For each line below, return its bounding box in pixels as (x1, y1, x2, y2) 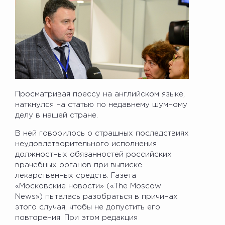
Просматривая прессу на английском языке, (15, 90, 185, 97)
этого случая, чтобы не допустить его (15, 203, 160, 210)
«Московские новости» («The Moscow (15, 182, 161, 189)
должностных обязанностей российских (15, 151, 172, 158)
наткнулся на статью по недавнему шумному (15, 101, 187, 108)
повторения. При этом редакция (15, 214, 138, 221)
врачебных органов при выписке (15, 161, 142, 168)
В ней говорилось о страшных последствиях (15, 130, 189, 137)
